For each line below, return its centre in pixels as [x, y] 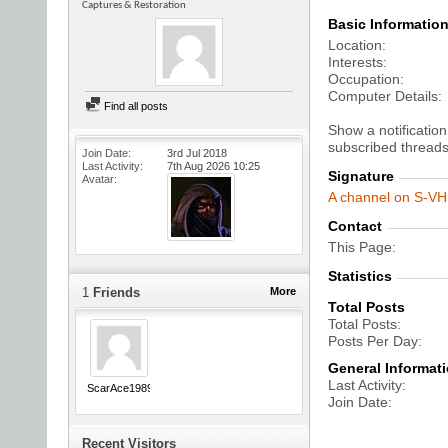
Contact [355, 226]
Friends [114, 292]
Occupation [364, 79]
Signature [361, 176]
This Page [360, 247]
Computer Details [383, 96]
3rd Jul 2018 [197, 153]
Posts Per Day [373, 341]
